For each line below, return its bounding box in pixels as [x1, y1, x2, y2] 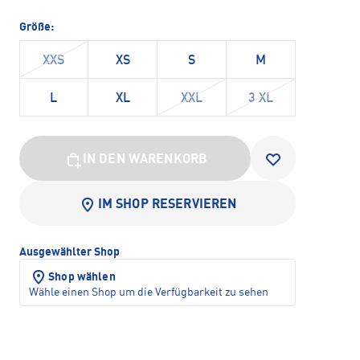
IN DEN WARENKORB [82, 153, 208, 166]
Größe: [19, 21, 54, 33]
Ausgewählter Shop [19, 246, 120, 258]
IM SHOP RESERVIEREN [97, 198, 237, 211]
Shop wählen [48, 271, 116, 283]
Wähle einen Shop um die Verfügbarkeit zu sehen [29, 286, 268, 298]
